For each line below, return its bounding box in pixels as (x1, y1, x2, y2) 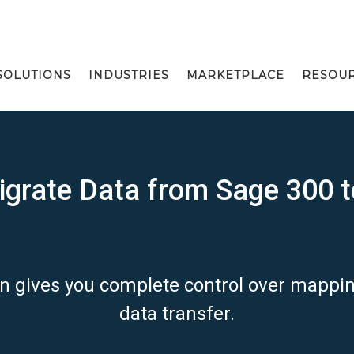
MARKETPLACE (186, 68, 284, 82)
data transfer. (119, 303, 235, 325)
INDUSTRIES (88, 68, 169, 82)
